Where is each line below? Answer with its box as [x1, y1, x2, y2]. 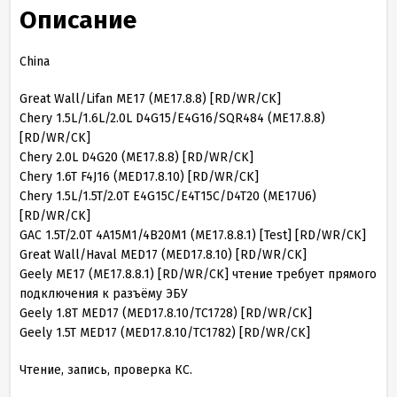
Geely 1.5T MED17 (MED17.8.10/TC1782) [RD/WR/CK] [19, 325, 310, 340]
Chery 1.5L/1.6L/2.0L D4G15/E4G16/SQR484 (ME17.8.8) [19, 111, 325, 126]
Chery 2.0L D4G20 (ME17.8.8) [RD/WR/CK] [19, 150, 253, 165]
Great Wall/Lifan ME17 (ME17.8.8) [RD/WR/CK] [19, 91, 281, 106]
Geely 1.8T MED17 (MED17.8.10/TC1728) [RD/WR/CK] [19, 306, 312, 321]
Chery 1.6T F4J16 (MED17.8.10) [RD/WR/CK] [19, 169, 259, 184]
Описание [19, 5, 136, 35]
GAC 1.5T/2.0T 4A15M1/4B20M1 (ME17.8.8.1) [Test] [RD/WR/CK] [19, 228, 366, 243]
